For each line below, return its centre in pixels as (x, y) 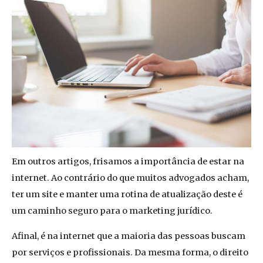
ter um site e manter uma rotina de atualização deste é (127, 195)
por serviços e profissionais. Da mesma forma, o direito (130, 252)
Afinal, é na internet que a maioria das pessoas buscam (129, 236)
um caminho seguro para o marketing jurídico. (112, 211)
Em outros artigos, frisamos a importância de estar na (128, 162)
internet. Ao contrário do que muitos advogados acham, (130, 178)
